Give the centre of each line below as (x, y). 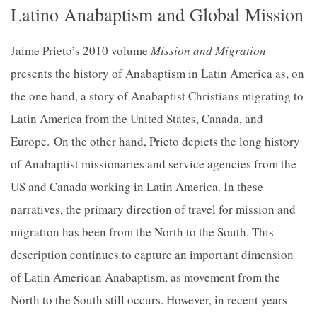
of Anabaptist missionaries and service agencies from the (154, 164)
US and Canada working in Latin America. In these (137, 186)
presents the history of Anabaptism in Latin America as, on (157, 73)
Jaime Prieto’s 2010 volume (81, 51)
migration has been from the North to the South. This (142, 232)
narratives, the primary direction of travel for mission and (153, 209)
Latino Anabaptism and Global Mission (157, 14)
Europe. (30, 141)
